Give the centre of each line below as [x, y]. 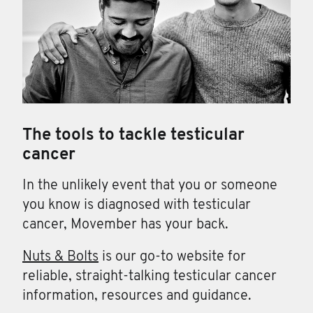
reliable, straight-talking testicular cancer [150, 276]
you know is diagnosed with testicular [137, 205]
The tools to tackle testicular [133, 135]
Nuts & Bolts [60, 257]
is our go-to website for [172, 257]
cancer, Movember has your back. [125, 225]
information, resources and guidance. [137, 296]
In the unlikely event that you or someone [150, 185]
